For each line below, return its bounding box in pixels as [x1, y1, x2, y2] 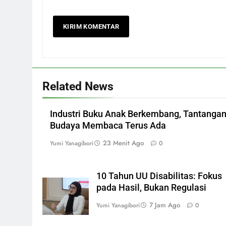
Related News [42, 79, 114, 93]
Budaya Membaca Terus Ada [50, 120, 166, 131]
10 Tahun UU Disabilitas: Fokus [96, 171, 222, 181]
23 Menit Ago [103, 138, 144, 148]
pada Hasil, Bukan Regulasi [96, 182, 206, 193]
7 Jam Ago [149, 200, 180, 210]
